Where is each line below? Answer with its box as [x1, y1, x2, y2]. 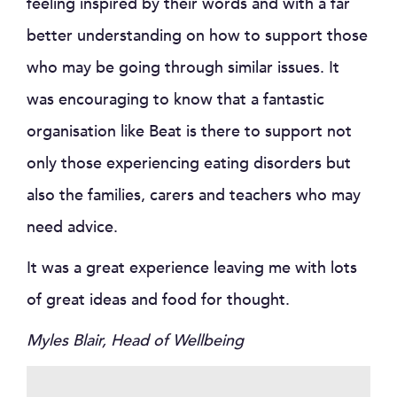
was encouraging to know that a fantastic [27, 89, 324, 112]
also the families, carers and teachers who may [27, 184, 361, 207]
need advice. [27, 216, 118, 239]
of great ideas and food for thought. [27, 289, 290, 312]
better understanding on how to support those [27, 25, 368, 48]
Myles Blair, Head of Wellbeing [27, 330, 248, 353]
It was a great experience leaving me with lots [27, 257, 357, 280]
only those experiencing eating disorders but [27, 152, 351, 175]
